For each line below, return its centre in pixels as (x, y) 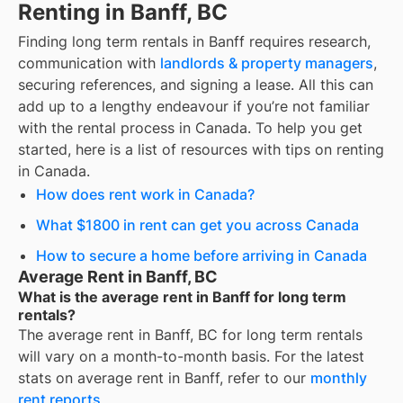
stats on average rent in (101, 378)
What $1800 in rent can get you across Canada (197, 225)
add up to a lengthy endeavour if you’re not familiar (194, 107)
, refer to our (265, 378)
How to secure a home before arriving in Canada (201, 256)
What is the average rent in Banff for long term (182, 297)
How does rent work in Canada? (145, 195)
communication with (89, 63)
